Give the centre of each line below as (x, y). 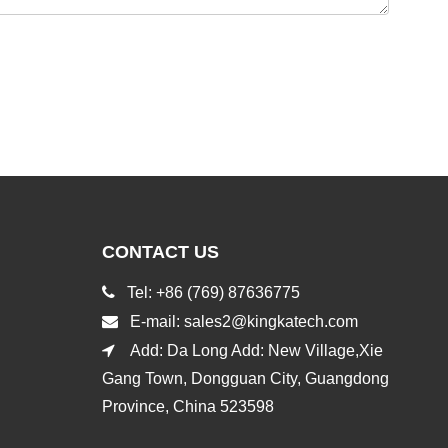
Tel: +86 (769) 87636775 (209, 292)
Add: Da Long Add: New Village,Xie (248, 350)
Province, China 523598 (187, 406)
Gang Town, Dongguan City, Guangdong (245, 378)
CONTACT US (160, 251)
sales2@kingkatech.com (272, 321)
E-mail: (150, 321)
